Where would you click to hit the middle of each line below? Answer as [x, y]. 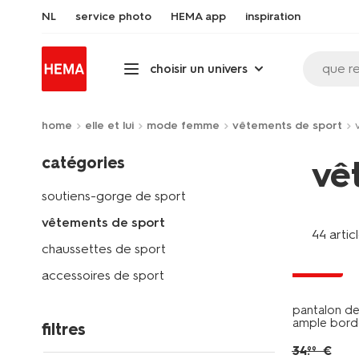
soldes [317, 267]
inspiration [273, 16]
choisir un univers [199, 69]
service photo [113, 16]
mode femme [183, 125]
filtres [64, 329]
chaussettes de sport [104, 249]
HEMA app [198, 16]
